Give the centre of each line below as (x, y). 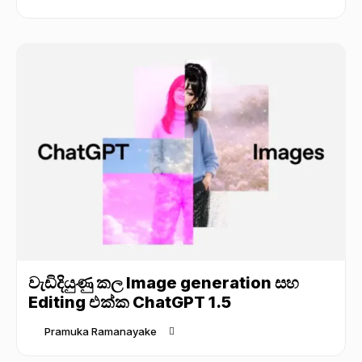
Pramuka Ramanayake (101, 332)
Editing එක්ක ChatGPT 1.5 (130, 302)
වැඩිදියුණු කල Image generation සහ (164, 282)
